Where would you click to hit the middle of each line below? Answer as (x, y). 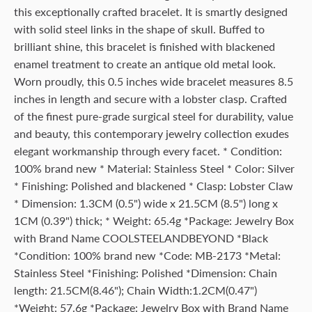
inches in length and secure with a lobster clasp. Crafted (150, 99)
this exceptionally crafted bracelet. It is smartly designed (151, 11)
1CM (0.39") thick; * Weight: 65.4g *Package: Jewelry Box (154, 220)
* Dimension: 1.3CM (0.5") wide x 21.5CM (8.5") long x (146, 203)
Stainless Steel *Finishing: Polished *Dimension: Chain (146, 273)
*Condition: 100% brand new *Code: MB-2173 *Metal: (147, 255)
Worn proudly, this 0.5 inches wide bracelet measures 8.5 (154, 81)
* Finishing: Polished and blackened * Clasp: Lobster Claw (154, 186)
